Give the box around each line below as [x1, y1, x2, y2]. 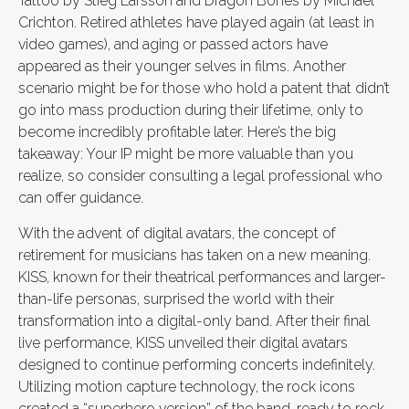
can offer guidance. [18, 189, 143, 206]
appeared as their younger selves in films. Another [18, 58, 346, 75]
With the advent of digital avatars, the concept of [18, 225, 336, 242]
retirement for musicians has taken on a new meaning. [18, 246, 371, 264]
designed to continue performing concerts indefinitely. [18, 356, 375, 373]
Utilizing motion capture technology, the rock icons [18, 378, 355, 395]
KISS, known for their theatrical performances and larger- [18, 268, 386, 286]
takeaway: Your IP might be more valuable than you [18, 145, 353, 163]
